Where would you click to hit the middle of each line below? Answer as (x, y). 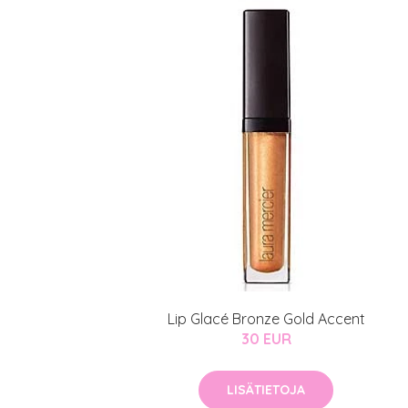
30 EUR (266, 339)
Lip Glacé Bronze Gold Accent (266, 319)
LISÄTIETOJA (266, 390)
